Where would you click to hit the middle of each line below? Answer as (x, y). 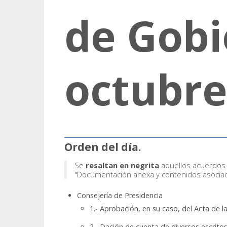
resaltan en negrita (122, 165)
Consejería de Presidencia (120, 196)
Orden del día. (103, 147)
